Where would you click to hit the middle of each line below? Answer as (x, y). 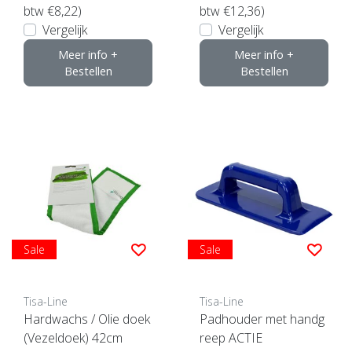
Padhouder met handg (262, 319)
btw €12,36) (232, 11)
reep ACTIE (231, 337)
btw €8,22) (53, 11)
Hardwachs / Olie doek (87, 319)
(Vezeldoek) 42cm (73, 337)
